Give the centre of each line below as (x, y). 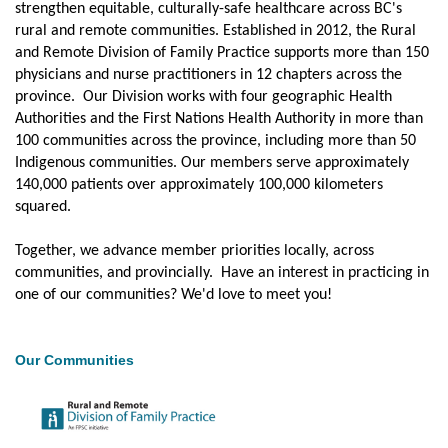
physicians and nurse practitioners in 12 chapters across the (208, 75)
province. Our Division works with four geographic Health (203, 97)
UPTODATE (65, 76)
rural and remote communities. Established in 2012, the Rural (215, 31)
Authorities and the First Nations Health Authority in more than (219, 119)
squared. (45, 207)
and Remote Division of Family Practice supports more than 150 (222, 53)
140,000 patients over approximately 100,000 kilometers (199, 185)
